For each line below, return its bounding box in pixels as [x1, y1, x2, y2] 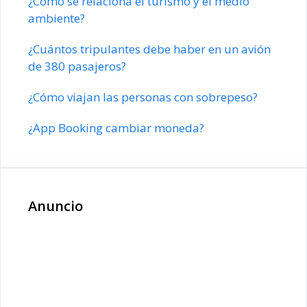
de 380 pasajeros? [28, 58, 126, 74]
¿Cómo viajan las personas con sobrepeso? [28, 88, 258, 105]
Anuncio [28, 196, 83, 215]
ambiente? [28, 10, 85, 26]
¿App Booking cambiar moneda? [28, 119, 204, 136]
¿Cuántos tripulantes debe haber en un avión [28, 40, 271, 57]
